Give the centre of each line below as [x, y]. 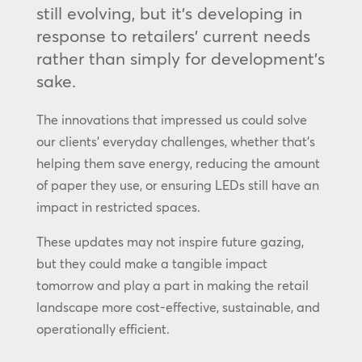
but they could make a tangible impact [152, 263]
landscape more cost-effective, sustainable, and [178, 307]
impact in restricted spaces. [118, 206]
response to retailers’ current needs [173, 35]
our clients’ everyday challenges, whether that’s [175, 141]
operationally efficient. [103, 328]
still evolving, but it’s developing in [169, 13]
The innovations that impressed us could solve [171, 119]
